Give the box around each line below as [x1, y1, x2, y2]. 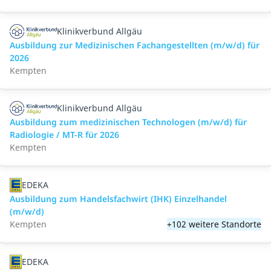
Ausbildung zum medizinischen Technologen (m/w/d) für [10, 116, 247, 128]
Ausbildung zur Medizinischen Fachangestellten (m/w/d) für [10, 39, 260, 51]
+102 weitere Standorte [167, 218, 261, 230]
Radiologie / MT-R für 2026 [10, 129, 119, 140]
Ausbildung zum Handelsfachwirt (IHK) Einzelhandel [10, 193, 227, 204]
